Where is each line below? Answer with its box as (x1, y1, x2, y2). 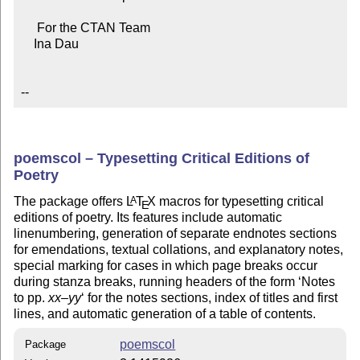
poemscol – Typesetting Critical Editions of (14, 149, 310, 166)
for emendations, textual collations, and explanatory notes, (14, 243, 344, 257)
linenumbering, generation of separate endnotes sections (14, 227, 337, 241)
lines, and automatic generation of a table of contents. (14, 307, 317, 321)
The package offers (14, 194, 127, 209)
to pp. (14, 291, 49, 305)
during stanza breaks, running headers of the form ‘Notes (14, 275, 336, 289)
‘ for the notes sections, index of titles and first (81, 291, 338, 305)
